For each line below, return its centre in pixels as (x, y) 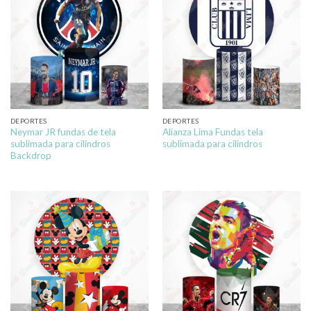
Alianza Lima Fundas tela (212, 132)
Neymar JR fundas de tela (63, 132)
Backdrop (31, 156)
